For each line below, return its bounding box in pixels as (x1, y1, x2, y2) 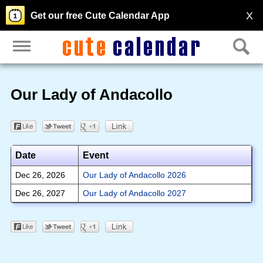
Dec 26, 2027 (15, 188, 65, 198)
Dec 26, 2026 (15, 170, 65, 180)
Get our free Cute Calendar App (31, 11, 170, 21)
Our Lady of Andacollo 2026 (82, 170, 186, 180)
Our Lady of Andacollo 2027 (82, 188, 186, 198)
